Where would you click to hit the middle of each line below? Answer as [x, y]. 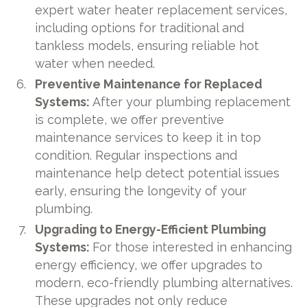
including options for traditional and [140, 27]
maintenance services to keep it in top [148, 137]
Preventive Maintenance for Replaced [149, 84]
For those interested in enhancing [193, 247]
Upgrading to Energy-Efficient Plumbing [151, 229]
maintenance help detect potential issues [158, 173]
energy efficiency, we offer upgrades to [149, 265]
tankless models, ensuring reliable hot [147, 45]
